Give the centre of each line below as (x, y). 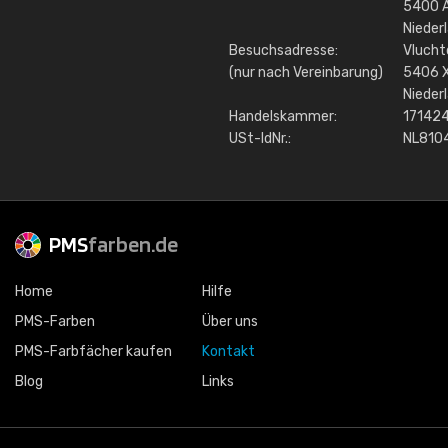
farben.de (133, 244)
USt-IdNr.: (260, 138)
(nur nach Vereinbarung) (306, 72)
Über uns (230, 321)
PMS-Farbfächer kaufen (93, 351)
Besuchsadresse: (283, 50)
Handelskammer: (283, 116)
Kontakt (228, 351)
